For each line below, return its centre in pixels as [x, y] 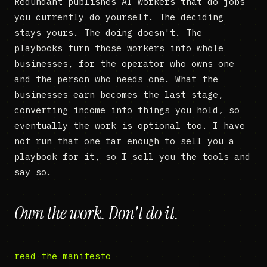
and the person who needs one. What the [116, 79]
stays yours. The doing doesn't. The [108, 33]
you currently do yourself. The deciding [119, 17]
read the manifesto [63, 256]
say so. [33, 172]
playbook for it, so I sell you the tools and [132, 157]
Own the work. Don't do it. [97, 213]
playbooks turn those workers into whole [119, 48]
